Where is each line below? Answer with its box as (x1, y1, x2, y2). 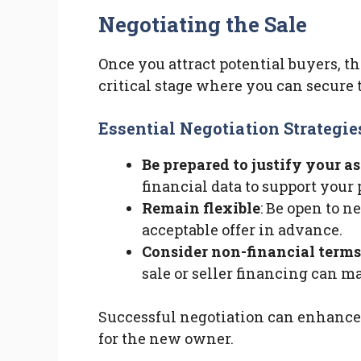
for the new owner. (98, 329, 234, 349)
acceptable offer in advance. (142, 220, 342, 240)
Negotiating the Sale (98, 10, 308, 39)
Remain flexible (142, 198, 260, 218)
